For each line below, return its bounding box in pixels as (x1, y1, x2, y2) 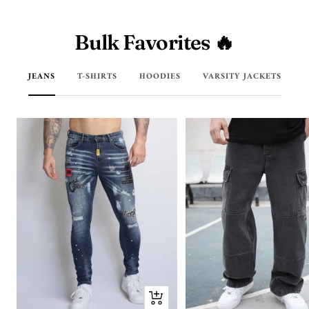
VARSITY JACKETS (202, 69, 281, 84)
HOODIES (139, 69, 181, 84)
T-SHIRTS (77, 69, 117, 84)
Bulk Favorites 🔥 (74, 29, 235, 55)
